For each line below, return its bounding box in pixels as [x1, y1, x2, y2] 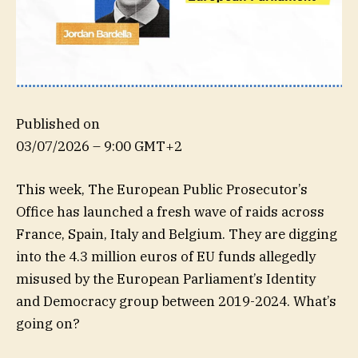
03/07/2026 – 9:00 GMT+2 [16, 137, 182, 155]
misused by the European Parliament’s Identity [16, 269, 316, 288]
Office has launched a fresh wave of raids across [16, 202, 324, 221]
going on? [16, 314, 80, 332]
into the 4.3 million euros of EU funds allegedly [16, 247, 316, 265]
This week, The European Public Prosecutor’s [16, 180, 308, 198]
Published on [16, 114, 100, 133]
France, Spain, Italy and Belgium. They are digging [16, 225, 337, 243]
